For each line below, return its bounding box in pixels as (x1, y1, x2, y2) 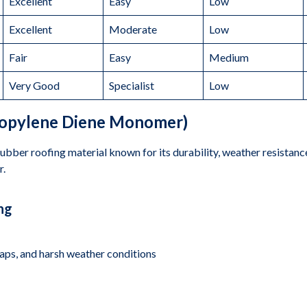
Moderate (109, 23, 157, 36)
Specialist (109, 79, 154, 92)
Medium (209, 51, 249, 64)
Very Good (9, 79, 60, 92)
